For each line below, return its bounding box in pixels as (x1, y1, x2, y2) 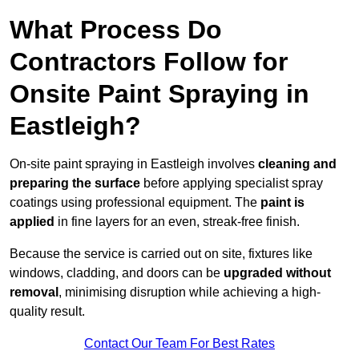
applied (10, 215, 54, 229)
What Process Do (10, 15, 222, 45)
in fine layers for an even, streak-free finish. (54, 215, 300, 229)
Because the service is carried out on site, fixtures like (10, 247, 313, 261)
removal (10, 285, 58, 300)
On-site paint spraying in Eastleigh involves (10, 157, 258, 171)
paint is (260, 196, 305, 210)
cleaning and (258, 157, 337, 171)
